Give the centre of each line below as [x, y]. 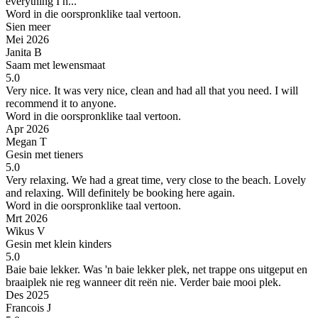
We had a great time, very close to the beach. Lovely [187, 180]
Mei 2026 [27, 39]
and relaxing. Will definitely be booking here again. [120, 192]
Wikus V [26, 231]
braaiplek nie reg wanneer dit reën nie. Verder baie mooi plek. [143, 282]
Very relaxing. [37, 180]
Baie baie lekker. [43, 269]
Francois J [28, 307]
